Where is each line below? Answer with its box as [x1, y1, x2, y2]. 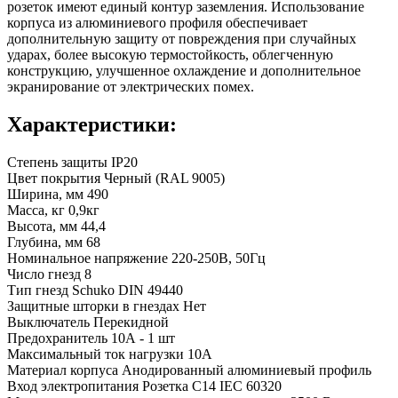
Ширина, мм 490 [7, 186, 108, 202]
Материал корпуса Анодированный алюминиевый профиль [7, 362, 371, 378]
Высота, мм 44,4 [7, 218, 106, 234]
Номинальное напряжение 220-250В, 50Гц [7, 250, 266, 266]
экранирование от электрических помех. [7, 78, 254, 94]
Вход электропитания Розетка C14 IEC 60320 [7, 378, 282, 394]
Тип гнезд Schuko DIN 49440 [7, 282, 183, 298]
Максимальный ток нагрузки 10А [7, 346, 212, 362]
